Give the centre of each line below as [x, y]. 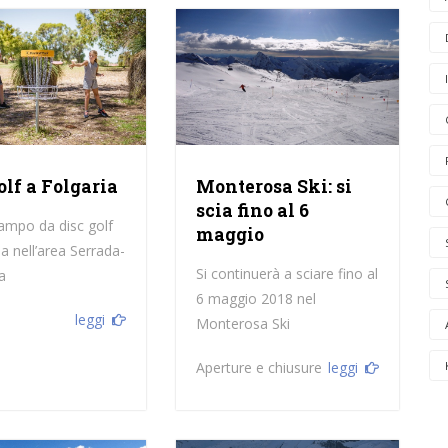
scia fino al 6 [252, 210]
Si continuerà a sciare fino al [286, 273]
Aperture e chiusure [258, 367]
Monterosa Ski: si [273, 186]
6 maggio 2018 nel [255, 298]
